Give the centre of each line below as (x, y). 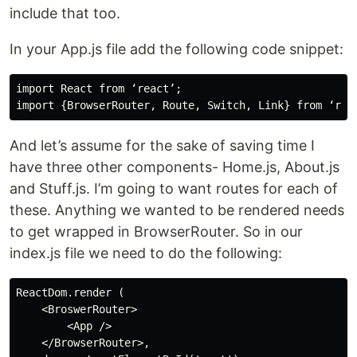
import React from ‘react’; (99, 88)
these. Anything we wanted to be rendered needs (177, 210)
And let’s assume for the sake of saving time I (162, 145)
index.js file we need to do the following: (146, 253)
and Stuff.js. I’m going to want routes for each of (174, 188)
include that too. (65, 13)
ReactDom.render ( (70, 292)
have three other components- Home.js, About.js (175, 167)
